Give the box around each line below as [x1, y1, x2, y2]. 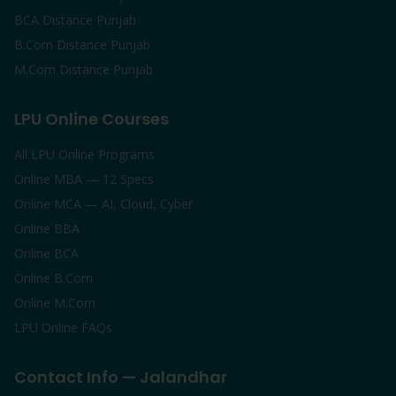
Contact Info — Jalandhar [14, 366, 227, 388]
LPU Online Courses [14, 108, 169, 130]
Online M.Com [14, 294, 95, 311]
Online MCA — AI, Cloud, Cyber [14, 195, 193, 212]
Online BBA [14, 220, 80, 237]
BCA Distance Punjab [14, 11, 136, 28]
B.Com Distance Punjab [14, 36, 150, 53]
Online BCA [14, 245, 79, 262]
